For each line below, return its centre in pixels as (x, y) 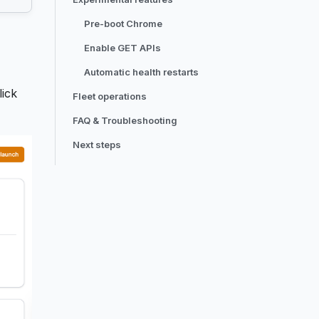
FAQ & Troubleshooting (125, 120)
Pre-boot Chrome (123, 23)
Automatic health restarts (141, 72)
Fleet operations (110, 96)
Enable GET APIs (122, 48)
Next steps (97, 145)
